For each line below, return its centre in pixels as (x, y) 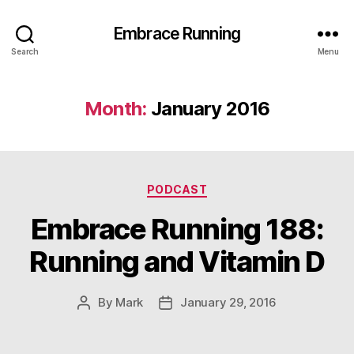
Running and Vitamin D (177, 261)
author (101, 320)
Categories (211, 186)
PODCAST (177, 189)
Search (25, 51)
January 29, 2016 (229, 302)
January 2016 (211, 109)
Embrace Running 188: (177, 229)
